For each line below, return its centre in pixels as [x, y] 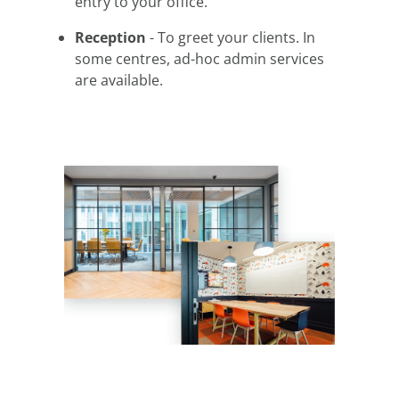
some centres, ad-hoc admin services [199, 59]
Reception [110, 38]
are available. [119, 81]
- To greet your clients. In [231, 38]
